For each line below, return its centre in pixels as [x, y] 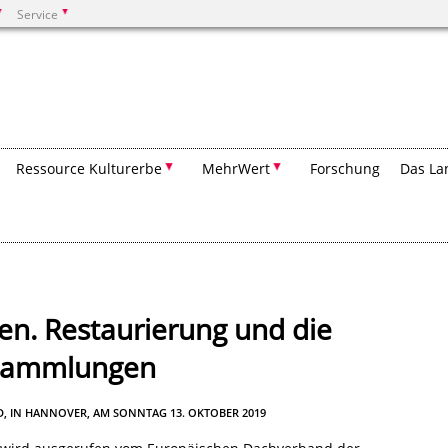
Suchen [85, 71]
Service [37, 14]
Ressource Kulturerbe [89, 168]
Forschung [345, 168]
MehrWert [236, 168]
